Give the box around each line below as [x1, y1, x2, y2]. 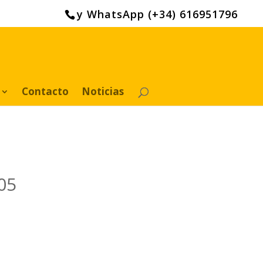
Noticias [82, 85, 124, 98]
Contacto [22, 85, 69, 98]
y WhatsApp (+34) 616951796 [77, 6, 238, 21]
